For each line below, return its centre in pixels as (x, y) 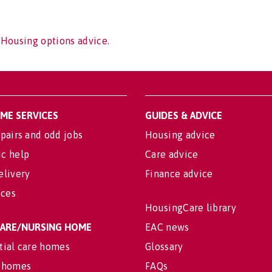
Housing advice (180, 135)
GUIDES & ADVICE (184, 115)
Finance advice (179, 174)
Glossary (164, 246)
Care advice (172, 154)
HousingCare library (191, 208)
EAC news (167, 227)
